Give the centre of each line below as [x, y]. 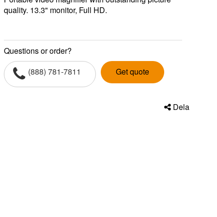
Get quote [133, 71]
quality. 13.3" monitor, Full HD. [56, 10]
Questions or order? [38, 51]
